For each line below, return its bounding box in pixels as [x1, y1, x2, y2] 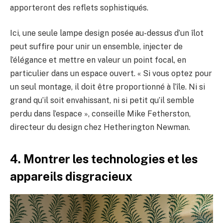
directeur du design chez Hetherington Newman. [10, 122, 190, 132]
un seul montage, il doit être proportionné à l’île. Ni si [10, 82, 205, 92]
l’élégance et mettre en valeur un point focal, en [10, 55, 186, 65]
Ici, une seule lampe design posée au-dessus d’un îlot [10, 28, 204, 38]
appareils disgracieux [10, 169, 132, 183]
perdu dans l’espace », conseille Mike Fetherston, [10, 109, 191, 119]
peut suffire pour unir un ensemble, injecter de [10, 42, 183, 52]
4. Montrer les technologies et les [10, 151, 198, 166]
